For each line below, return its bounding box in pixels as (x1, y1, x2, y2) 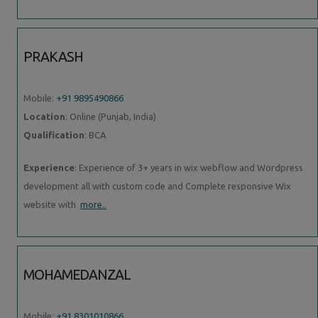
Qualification (23, 129, 84, 140)
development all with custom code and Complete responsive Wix (23, 180, 291, 191)
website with (23, 199, 80, 209)
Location (23, 111, 65, 121)
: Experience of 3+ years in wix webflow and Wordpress (75, 162, 303, 172)
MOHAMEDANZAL (23, 266, 131, 283)
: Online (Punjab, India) (65, 111, 156, 121)
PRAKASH (23, 48, 84, 65)
